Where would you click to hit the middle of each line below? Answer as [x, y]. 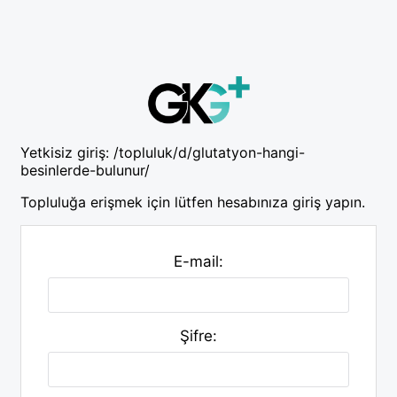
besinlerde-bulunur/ [85, 170]
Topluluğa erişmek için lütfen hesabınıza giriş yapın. [193, 202]
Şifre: [198, 335]
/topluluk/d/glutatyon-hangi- [209, 152]
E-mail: [198, 261]
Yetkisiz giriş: [67, 152]
